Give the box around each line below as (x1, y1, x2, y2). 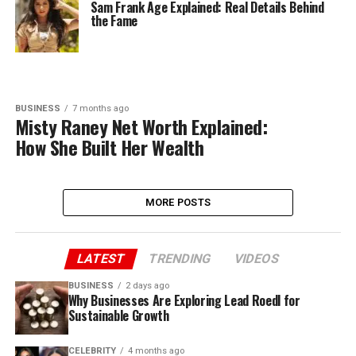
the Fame (90, 11, 138, 30)
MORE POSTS (145, 196, 211, 208)
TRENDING (146, 251, 213, 266)
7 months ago (72, 103, 129, 114)
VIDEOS (232, 251, 281, 266)
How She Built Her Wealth (14, 133, 204, 161)
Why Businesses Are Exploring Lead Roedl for (68, 291, 300, 310)
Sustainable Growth (68, 306, 169, 325)
